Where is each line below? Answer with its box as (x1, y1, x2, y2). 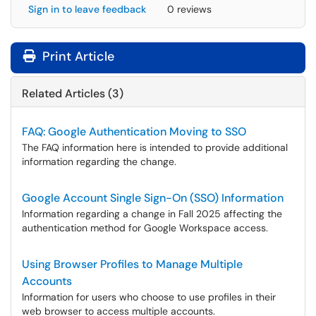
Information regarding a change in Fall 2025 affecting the (22, 207, 282, 220)
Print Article (39, 48, 114, 65)
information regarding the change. (22, 155, 176, 168)
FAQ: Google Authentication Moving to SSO (22, 124, 246, 139)
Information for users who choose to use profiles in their (22, 291, 276, 303)
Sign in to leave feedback (28, 3, 146, 16)
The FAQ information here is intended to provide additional (22, 141, 288, 154)
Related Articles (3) (22, 86, 123, 101)
